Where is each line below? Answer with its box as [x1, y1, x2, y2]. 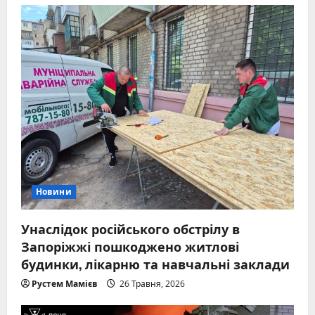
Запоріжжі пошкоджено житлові [21, 237, 239, 256]
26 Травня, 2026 [117, 278, 185, 290]
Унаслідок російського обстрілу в [21, 219, 240, 238]
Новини [36, 186, 72, 198]
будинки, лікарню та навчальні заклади [21, 255, 290, 274]
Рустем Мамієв [32, 278, 98, 290]
